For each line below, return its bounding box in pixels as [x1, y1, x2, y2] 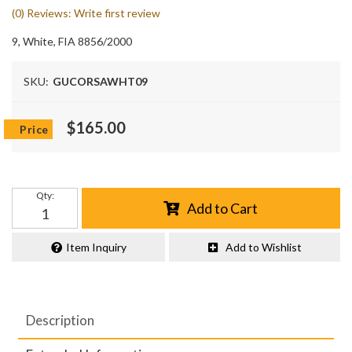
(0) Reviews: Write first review [12, 6, 160, 20]
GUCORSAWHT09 [53, 75, 148, 88]
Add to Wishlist [225, 240, 302, 254]
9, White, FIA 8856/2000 [12, 35, 132, 48]
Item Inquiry [65, 240, 126, 254]
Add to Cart [187, 199, 258, 217]
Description [26, 312, 95, 329]
